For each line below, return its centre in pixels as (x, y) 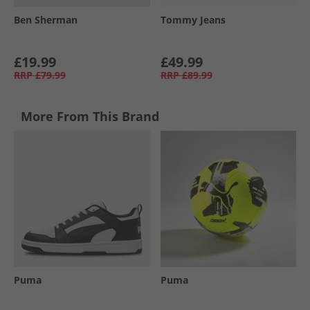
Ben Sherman (46, 20)
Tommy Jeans (193, 20)
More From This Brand (90, 116)
